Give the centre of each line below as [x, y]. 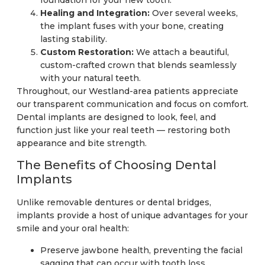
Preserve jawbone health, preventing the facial [141, 250]
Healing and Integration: [95, 13]
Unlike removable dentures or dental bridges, [114, 203]
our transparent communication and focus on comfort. [132, 104]
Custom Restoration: [87, 52]
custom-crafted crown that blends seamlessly [138, 65]
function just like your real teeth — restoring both [123, 130]
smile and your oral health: [73, 229]
